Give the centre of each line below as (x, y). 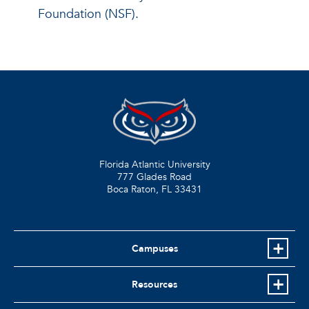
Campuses (154, 248)
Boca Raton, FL (139, 189)
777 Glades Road (154, 177)
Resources (154, 284)
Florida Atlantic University (154, 164)
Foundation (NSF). (88, 14)
